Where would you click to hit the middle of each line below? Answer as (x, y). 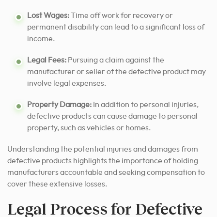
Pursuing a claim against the (115, 60)
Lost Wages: (48, 16)
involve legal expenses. (67, 84)
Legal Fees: (47, 60)
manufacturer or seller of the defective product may (116, 72)
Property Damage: (59, 105)
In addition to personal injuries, (145, 105)
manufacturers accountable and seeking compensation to (106, 173)
